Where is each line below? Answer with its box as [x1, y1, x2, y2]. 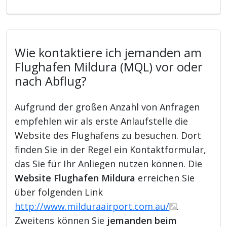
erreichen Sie [135, 171, 195, 184]
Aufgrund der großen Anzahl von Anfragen [15, 100, 200, 113]
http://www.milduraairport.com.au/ [15, 200, 170, 212]
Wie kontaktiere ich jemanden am [15, 44, 202, 61]
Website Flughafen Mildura [15, 171, 136, 184]
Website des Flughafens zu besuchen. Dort [15, 129, 202, 141]
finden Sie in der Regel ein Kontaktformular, [15, 143, 207, 156]
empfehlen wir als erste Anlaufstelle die [15, 115, 188, 127]
